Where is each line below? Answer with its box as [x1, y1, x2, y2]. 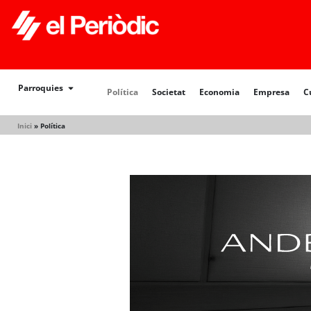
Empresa [253, 86, 290, 98]
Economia [199, 86, 240, 98]
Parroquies [18, 82, 63, 94]
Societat [152, 86, 186, 98]
